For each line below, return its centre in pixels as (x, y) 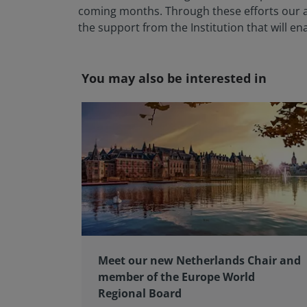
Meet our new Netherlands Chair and (199, 260)
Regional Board (140, 293)
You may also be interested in (174, 78)
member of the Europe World (176, 277)
